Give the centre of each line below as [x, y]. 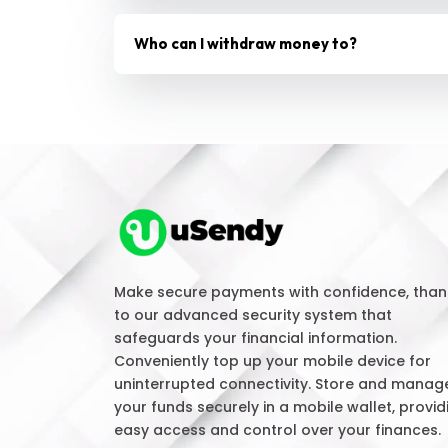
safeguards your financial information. [255, 337]
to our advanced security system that [253, 314]
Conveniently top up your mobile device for [272, 360]
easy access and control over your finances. [277, 429]
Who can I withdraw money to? [245, 44]
